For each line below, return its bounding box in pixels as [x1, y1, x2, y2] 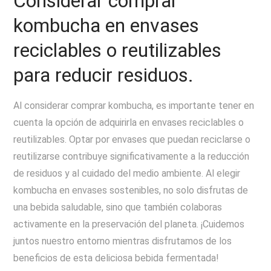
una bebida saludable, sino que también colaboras [13, 201, 223, 213]
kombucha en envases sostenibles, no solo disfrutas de [13, 184, 249, 196]
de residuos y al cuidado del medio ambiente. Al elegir [13, 168, 241, 179]
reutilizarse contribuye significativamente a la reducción [13, 151, 250, 162]
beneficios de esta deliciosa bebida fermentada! [13, 252, 220, 264]
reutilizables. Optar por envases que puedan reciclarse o [13, 134, 251, 145]
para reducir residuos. [13, 64, 194, 87]
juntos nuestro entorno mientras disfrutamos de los [13, 235, 232, 247]
